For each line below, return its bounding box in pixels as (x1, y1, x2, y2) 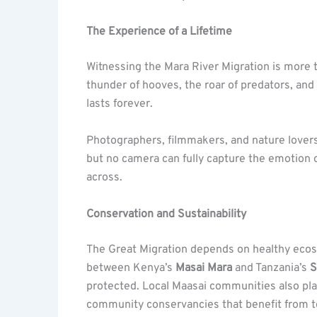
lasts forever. (86, 97, 153, 112)
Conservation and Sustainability (86, 207, 246, 221)
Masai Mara (175, 260, 232, 275)
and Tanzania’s (232, 260, 310, 275)
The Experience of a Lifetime (86, 25, 232, 40)
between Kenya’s (86, 260, 175, 275)
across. (86, 170, 122, 185)
